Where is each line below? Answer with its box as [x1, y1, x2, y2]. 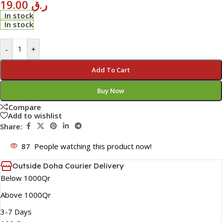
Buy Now [97, 86, 125, 96]
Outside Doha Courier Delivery [12, 161, 124, 171]
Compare [8, 102, 41, 112]
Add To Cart [92, 65, 130, 75]
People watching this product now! [34, 141, 152, 152]
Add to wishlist [8, 110, 62, 120]
